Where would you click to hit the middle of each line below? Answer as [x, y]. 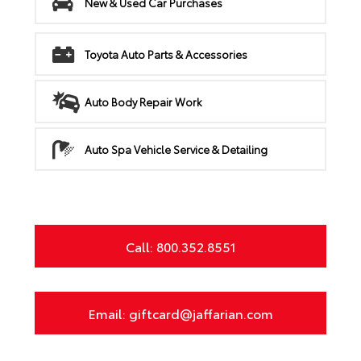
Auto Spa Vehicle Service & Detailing [176, 149]
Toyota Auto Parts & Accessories [166, 54]
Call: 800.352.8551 [180, 247]
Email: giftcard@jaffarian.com [180, 313]
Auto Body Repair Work [143, 102]
